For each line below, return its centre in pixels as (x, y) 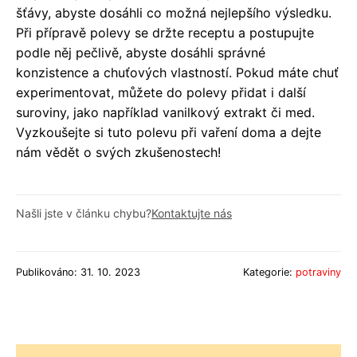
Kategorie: (269, 272)
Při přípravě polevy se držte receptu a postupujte (165, 32)
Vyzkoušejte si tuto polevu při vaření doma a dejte (169, 132)
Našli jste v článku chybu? (84, 213)
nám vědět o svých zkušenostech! (118, 152)
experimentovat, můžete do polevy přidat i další (161, 92)
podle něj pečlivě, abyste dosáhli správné (141, 52)
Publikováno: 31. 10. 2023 (78, 272)
